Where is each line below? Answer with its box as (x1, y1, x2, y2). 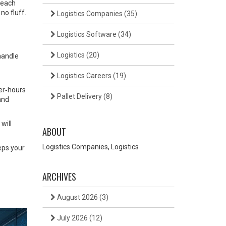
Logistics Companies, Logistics (42, 143, 139, 151)
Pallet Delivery (55, 92, 103, 100)
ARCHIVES (42, 170, 76, 183)
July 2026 (55, 214, 89, 222)
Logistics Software (55, 30, 118, 38)
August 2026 (55, 193, 99, 201)
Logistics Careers (55, 72, 113, 80)
